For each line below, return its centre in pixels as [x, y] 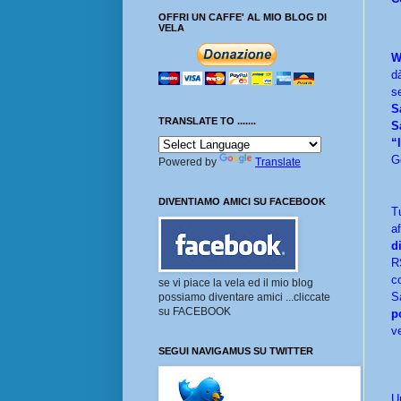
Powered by [189, 162]
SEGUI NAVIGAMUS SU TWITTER [236, 351]
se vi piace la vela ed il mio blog [236, 283]
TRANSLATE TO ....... [207, 121]
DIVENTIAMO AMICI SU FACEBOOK [242, 202]
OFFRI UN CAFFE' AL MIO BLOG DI [243, 17]
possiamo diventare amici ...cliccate [244, 298]
